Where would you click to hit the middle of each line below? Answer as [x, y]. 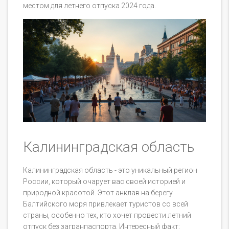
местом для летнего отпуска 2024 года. [89, 6]
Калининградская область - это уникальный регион [110, 170]
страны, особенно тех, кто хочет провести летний [107, 215]
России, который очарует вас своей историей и [104, 181]
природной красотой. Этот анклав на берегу [98, 192]
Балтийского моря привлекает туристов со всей [106, 204]
